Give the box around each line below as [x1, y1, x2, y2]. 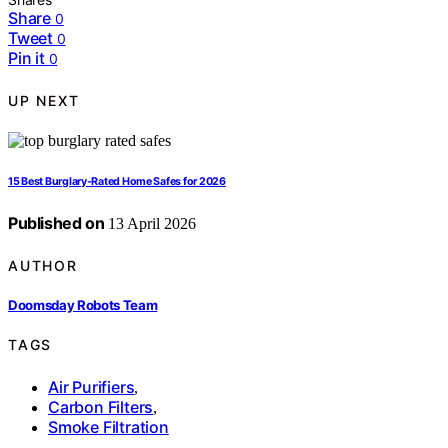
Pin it [8, 48, 45, 69]
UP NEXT [8, 91, 80, 109]
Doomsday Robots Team [8, 296, 158, 313]
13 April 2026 [104, 215, 197, 233]
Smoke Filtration [48, 416, 169, 437]
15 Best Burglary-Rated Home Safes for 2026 [8, 175, 226, 189]
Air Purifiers [48, 376, 135, 397]
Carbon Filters [48, 396, 154, 417]
